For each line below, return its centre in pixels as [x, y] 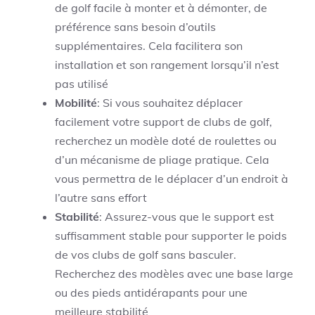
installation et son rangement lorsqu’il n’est [167, 65]
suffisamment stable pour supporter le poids [171, 236]
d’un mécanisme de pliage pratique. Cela [162, 160]
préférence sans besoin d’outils [135, 27]
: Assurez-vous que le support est [187, 217]
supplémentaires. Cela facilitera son [149, 46]
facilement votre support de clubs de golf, [163, 122]
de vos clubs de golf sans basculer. [146, 255]
